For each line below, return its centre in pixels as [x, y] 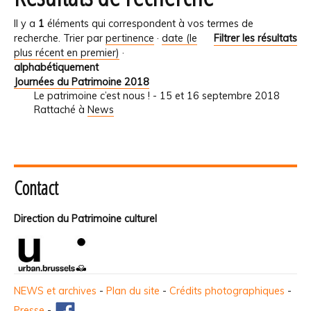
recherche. [37, 39]
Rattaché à [59, 110]
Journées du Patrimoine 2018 [82, 82]
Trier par [83, 39]
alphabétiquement [56, 68]
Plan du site [133, 291]
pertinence [130, 39]
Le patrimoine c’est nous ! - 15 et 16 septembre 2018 [157, 96]
